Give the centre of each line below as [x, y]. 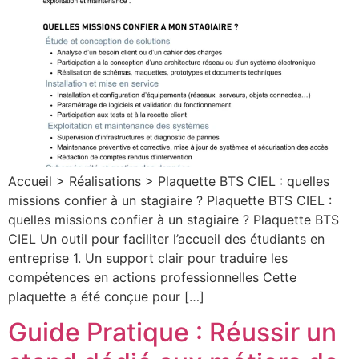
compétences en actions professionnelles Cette [152, 277]
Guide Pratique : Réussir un [172, 333]
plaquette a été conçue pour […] [106, 296]
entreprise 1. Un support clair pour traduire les [148, 258]
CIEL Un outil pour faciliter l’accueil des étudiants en [166, 238]
